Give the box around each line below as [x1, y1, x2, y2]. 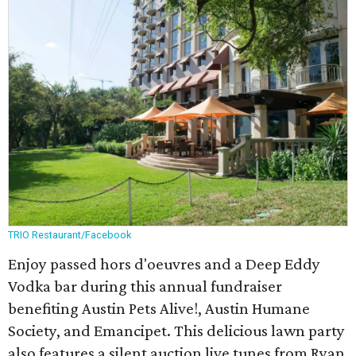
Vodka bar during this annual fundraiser [8, 277, 282, 296]
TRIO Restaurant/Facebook [8, 229, 131, 241]
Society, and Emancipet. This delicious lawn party [8, 321, 345, 340]
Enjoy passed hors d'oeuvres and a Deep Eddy [8, 254, 320, 273]
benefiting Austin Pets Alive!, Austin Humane [8, 299, 310, 318]
